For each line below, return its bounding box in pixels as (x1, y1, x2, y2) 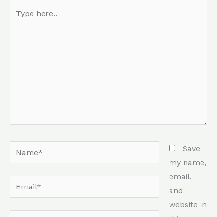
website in (169, 200, 207, 210)
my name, (169, 158, 206, 168)
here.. (9, 16, 30, 26)
